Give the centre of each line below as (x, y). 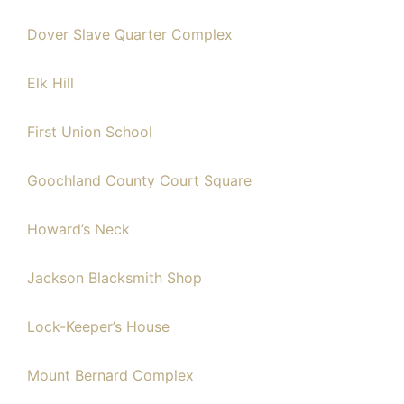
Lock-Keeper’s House (98, 326)
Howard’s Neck (78, 229)
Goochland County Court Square (139, 180)
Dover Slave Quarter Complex (130, 34)
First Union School (90, 132)
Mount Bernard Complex (110, 375)
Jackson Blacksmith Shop (115, 278)
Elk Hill (50, 83)
